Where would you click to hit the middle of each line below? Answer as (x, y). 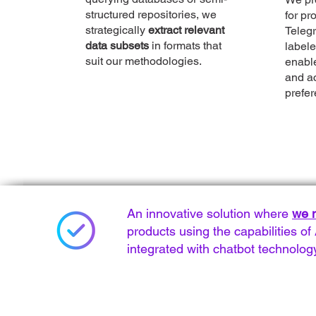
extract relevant (186, 30)
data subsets (117, 45)
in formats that (185, 45)
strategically (117, 30)
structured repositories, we (151, 14)
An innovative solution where (208, 213)
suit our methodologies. (144, 61)
